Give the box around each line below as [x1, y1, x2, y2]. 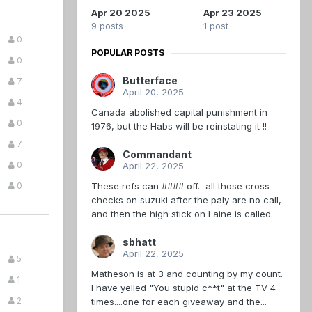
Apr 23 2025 [203, 7, 262, 19]
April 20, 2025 [123, 86, 184, 98]
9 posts [91, 20, 123, 32]
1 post [203, 20, 228, 32]
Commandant [123, 148, 192, 161]
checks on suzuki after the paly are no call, [91, 194, 281, 206]
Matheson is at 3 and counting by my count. [91, 268, 286, 280]
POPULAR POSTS [91, 47, 164, 58]
